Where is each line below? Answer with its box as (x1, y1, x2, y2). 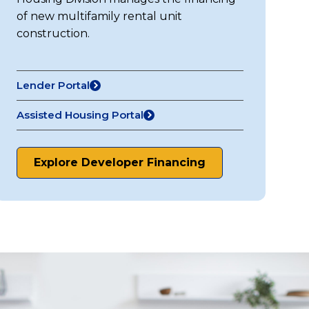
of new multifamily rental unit (17, 10, 183, 23)
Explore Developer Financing (34, 156, 206, 169)
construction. (17, 27, 90, 40)
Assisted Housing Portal (17, 108, 144, 121)
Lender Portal (17, 79, 90, 92)
